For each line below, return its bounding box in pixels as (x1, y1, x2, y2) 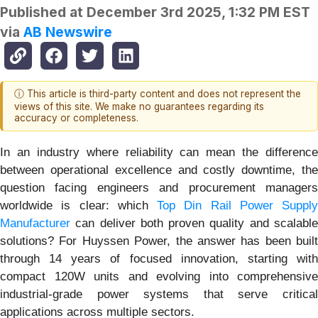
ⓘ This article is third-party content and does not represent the (14, 88, 301, 100)
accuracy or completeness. (14, 112, 138, 124)
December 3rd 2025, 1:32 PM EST (87, 4, 310, 21)
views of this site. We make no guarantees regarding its (14, 101, 264, 113)
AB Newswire (23, 23, 112, 41)
